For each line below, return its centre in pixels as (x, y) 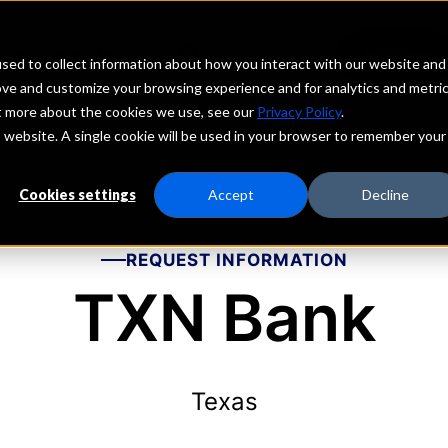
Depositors (82, 55)
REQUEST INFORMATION (236, 260)
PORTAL (283, 54)
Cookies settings (77, 195)
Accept (231, 195)
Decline (385, 195)
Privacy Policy (299, 111)
